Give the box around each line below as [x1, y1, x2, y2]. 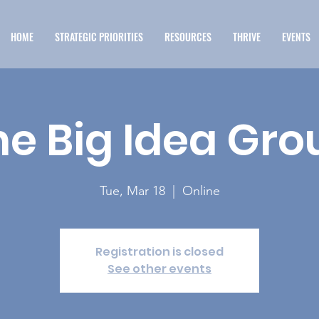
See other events [108, 261, 211, 277]
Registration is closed [95, 244, 224, 260]
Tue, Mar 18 [99, 183, 165, 199]
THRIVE [233, 29, 261, 44]
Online [182, 183, 220, 199]
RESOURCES [164, 29, 211, 44]
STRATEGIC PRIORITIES [55, 29, 143, 44]
